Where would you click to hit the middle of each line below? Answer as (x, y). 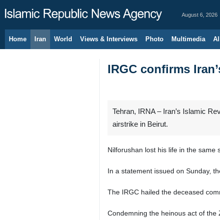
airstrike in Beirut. (142, 124)
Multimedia (188, 39)
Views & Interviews (109, 39)
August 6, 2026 (200, 15)
